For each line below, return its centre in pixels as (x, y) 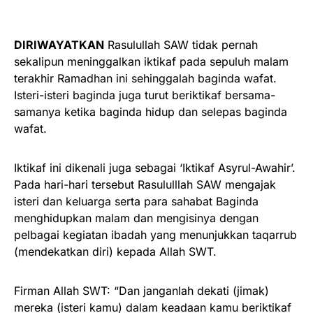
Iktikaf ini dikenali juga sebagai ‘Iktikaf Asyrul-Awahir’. (155, 168)
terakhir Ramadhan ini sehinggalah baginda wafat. (145, 79)
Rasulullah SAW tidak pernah (181, 45)
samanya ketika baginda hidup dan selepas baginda (151, 112)
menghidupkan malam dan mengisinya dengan (136, 218)
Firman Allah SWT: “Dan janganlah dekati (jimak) (141, 291)
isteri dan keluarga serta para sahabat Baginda (136, 202)
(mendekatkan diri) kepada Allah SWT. (115, 252)
